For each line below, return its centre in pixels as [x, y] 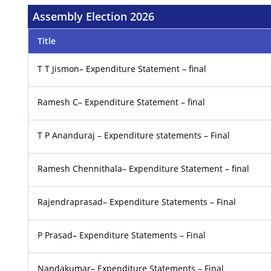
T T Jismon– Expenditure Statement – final [122, 68]
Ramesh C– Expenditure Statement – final [122, 102]
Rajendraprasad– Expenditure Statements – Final [137, 201]
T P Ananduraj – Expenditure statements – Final [134, 135]
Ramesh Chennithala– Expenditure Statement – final [144, 168]
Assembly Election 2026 [94, 16]
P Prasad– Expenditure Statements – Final [122, 235]
